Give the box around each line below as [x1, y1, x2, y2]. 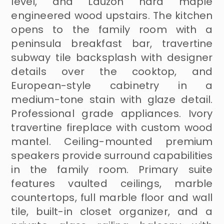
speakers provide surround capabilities [11, 148, 213, 163]
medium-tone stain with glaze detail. [11, 92, 213, 107]
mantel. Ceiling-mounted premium [11, 134, 213, 149]
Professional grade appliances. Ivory [11, 106, 213, 121]
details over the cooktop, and [11, 64, 213, 79]
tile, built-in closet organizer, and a [11, 204, 213, 219]
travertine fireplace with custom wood [11, 120, 213, 135]
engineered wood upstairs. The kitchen [11, 8, 213, 23]
